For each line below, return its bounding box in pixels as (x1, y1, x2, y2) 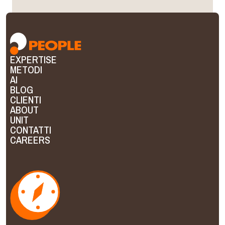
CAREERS (10, 133, 50, 147)
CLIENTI (10, 93, 41, 107)
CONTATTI (10, 123, 51, 137)
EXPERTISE (10, 53, 57, 67)
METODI (10, 63, 42, 77)
